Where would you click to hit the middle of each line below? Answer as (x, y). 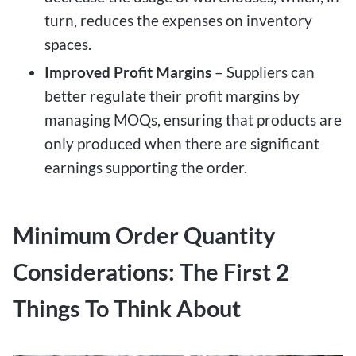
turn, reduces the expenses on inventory (178, 20)
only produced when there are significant (182, 144)
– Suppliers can (265, 72)
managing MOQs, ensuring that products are (193, 120)
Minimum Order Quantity (144, 235)
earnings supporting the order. (146, 168)
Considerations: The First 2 (151, 271)
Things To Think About (127, 308)
